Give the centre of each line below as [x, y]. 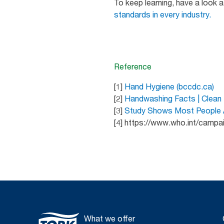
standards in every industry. [163, 14]
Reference [133, 66]
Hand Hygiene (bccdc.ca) [169, 86]
